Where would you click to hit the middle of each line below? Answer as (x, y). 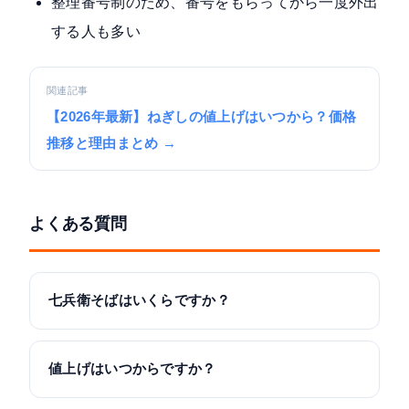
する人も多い (96, 32)
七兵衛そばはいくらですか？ (139, 301)
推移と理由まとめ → (112, 144)
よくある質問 (78, 224)
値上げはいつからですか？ (132, 369)
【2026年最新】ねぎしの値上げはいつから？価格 (202, 117)
